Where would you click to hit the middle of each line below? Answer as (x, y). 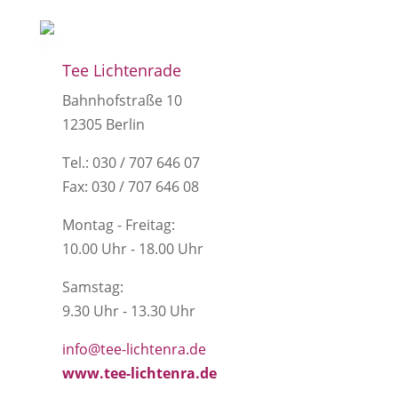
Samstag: (92, 287)
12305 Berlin (103, 124)
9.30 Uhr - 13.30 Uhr (128, 310)
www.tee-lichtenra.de (139, 373)
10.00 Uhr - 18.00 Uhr (132, 248)
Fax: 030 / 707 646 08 (130, 186)
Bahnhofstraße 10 (122, 100)
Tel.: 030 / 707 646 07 (131, 162)
